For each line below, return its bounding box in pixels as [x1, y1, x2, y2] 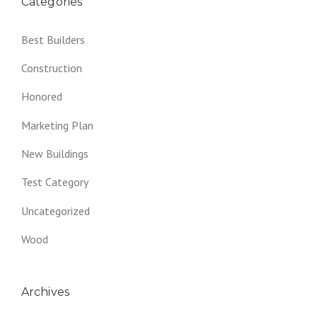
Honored [21, 89, 62, 104]
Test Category [21, 175, 88, 190]
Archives [21, 284, 69, 299]
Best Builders [21, 32, 85, 47]
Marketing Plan [21, 117, 93, 132]
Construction [21, 60, 82, 75]
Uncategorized [21, 203, 90, 218]
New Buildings [21, 146, 88, 161]
